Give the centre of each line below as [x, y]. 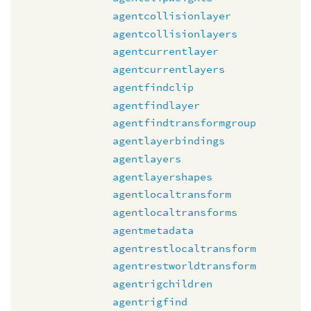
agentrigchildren [162, 284]
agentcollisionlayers [175, 33]
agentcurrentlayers [169, 69]
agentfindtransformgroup [184, 123]
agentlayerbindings [169, 141]
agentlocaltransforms [175, 212]
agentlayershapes [162, 176]
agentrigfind [150, 301]
